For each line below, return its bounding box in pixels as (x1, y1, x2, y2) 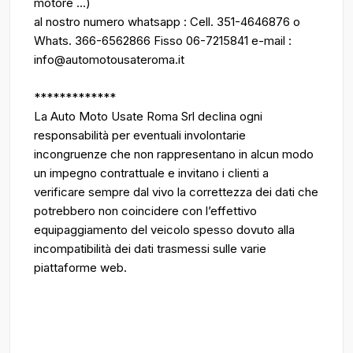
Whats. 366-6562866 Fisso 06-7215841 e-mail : (34, 33, 292, 48)
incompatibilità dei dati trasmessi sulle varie (34, 241, 266, 256)
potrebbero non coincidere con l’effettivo (34, 203, 257, 218)
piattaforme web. (34, 260, 127, 275)
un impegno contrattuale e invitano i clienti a (34, 165, 269, 180)
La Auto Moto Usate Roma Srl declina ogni (34, 109, 262, 124)
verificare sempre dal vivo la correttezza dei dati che (34, 184, 318, 199)
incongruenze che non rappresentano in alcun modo (34, 147, 314, 162)
